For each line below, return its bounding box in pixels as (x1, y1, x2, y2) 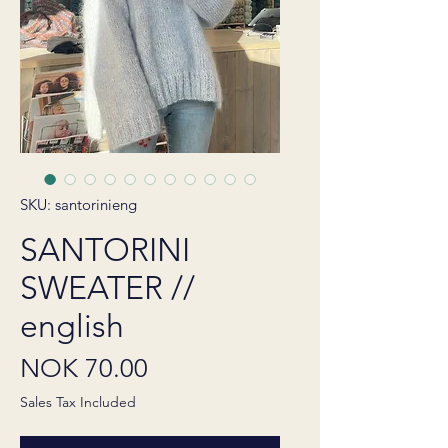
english (20, 307, 124, 345)
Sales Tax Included (20, 393, 136, 411)
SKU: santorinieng (20, 195, 137, 214)
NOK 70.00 (20, 353, 148, 384)
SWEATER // (20, 269, 195, 307)
